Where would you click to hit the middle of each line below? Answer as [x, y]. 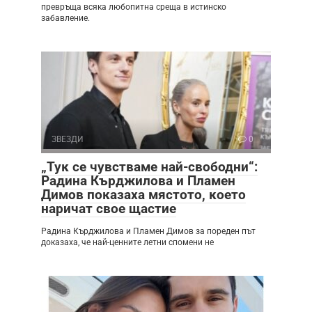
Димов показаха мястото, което [143, 194]
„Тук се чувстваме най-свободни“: [149, 166]
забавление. [65, 18]
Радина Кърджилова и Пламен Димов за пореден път [148, 231]
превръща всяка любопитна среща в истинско [134, 7]
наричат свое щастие [109, 208]
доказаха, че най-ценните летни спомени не [127, 242]
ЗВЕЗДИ [68, 139]
